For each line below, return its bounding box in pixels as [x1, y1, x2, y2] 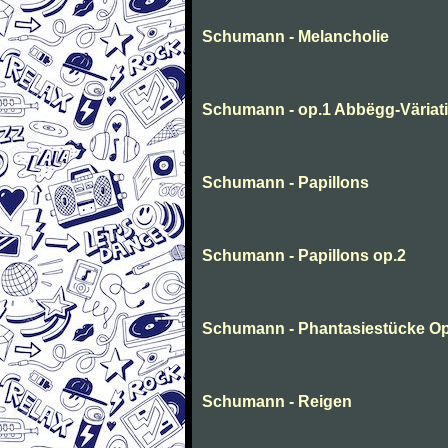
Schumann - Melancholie [202, 28, 389, 45]
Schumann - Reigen [202, 393, 352, 410]
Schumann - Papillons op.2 [202, 247, 406, 264]
